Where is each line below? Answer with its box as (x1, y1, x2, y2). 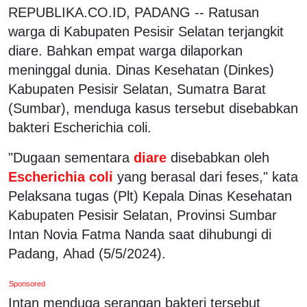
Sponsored (9, 279, 46, 288)
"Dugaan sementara (8, 149, 130, 165)
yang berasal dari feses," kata (117, 169, 298, 184)
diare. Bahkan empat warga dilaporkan (8, 42, 243, 58)
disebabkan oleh (171, 149, 269, 165)
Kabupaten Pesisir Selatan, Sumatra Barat (8, 81, 266, 97)
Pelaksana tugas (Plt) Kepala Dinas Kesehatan (8, 188, 292, 204)
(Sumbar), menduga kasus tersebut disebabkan (8, 100, 298, 116)
